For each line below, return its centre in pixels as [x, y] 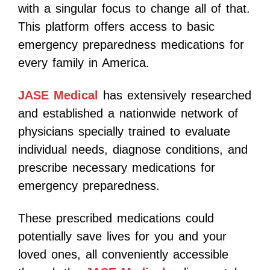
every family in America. [84, 63]
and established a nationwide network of [128, 114]
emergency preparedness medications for [131, 45]
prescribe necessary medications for [117, 168]
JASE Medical [58, 96]
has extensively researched [175, 96]
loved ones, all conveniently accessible [123, 255]
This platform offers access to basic [116, 27]
